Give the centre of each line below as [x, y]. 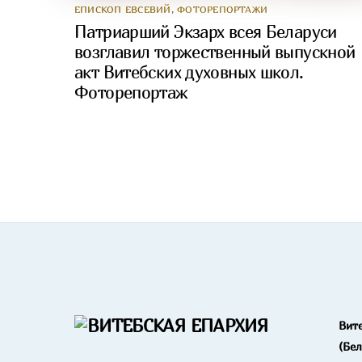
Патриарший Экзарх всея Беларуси [206, 32]
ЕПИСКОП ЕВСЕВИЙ [123, 9]
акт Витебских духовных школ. [189, 72]
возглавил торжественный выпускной [215, 52]
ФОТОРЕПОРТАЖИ [223, 9]
